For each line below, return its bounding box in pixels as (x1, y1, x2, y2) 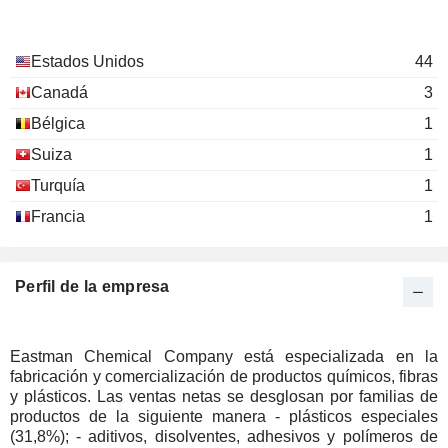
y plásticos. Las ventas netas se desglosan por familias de (10, 388, 438, 405)
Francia (31, 208, 85, 225)
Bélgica (31, 115, 85, 132)
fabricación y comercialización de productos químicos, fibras (10, 368, 438, 385)
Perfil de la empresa (15, 278, 170, 295)
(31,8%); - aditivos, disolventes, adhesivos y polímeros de (10, 428, 76, 445)
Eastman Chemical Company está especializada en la (10, 348, 438, 365)
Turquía (31, 177, 85, 194)
